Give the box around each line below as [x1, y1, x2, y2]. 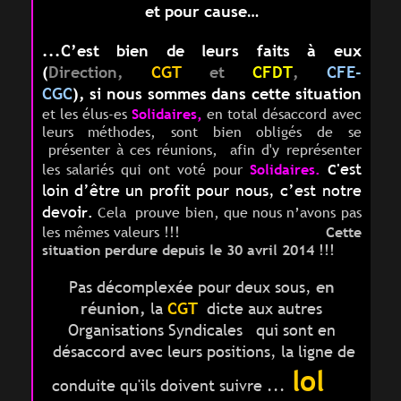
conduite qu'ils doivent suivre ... [52, 375, 286, 397]
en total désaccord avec [201, 104, 362, 124]
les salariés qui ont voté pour [41, 159, 243, 180]
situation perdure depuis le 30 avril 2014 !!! [41, 240, 339, 260]
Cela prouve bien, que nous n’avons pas [92, 202, 362, 223]
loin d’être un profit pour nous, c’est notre [41, 180, 362, 201]
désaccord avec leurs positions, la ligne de [47, 341, 355, 363]
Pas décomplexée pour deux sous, [68, 277, 316, 298]
